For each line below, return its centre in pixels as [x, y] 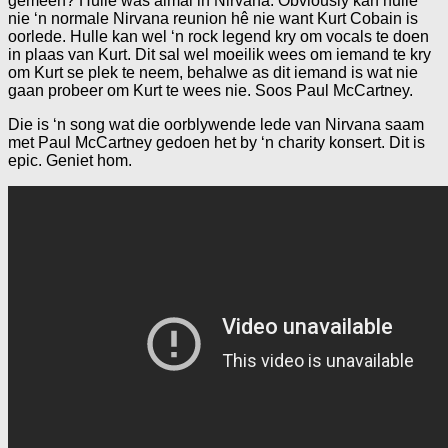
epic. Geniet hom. [70, 160]
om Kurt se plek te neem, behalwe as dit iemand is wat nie [213, 72]
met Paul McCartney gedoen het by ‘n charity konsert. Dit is [216, 142]
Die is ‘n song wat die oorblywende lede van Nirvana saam [216, 124]
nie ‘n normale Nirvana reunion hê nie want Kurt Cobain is [213, 18]
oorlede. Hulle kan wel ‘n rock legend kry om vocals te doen [218, 36]
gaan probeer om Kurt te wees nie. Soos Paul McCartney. [210, 90]
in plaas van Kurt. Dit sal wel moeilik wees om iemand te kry [219, 54]
